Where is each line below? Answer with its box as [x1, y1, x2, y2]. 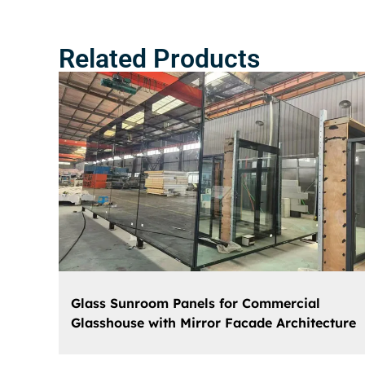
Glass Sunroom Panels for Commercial [71, 294, 320, 311]
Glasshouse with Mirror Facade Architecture [71, 314, 356, 331]
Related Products [59, 42, 260, 74]
